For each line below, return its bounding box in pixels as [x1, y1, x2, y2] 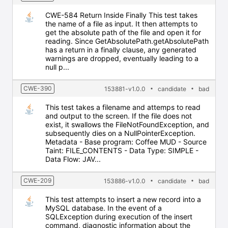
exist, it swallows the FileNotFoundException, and [45, 120, 209, 129]
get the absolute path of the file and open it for [45, 28, 201, 37]
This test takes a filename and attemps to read [45, 103, 201, 111]
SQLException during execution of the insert [45, 212, 192, 221]
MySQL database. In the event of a [45, 204, 162, 212]
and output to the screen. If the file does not [45, 111, 192, 120]
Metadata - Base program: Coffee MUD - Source [45, 137, 207, 146]
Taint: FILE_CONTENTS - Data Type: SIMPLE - [45, 146, 198, 155]
